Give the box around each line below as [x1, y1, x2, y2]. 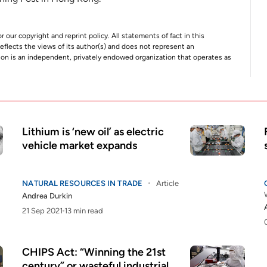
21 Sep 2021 [22, 206, 63, 215]
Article [156, 179, 179, 188]
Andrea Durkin [22, 191, 73, 200]
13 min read [64, 206, 104, 215]
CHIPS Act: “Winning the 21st [22, 246, 166, 259]
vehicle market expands [22, 139, 138, 152]
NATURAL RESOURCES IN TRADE [22, 179, 142, 188]
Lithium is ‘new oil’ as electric [22, 125, 164, 138]
